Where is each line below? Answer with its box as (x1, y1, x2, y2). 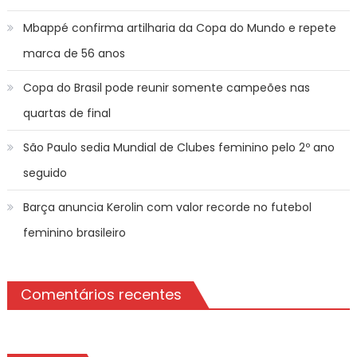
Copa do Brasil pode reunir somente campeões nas (22, 80, 310, 96)
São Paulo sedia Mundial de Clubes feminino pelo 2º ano (22, 139, 335, 156)
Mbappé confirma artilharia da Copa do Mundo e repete (22, 20, 336, 37)
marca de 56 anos (22, 45, 125, 62)
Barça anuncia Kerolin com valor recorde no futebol (22, 199, 312, 216)
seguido (22, 165, 67, 182)
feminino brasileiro (22, 225, 126, 241)
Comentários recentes (20, 284, 182, 305)
